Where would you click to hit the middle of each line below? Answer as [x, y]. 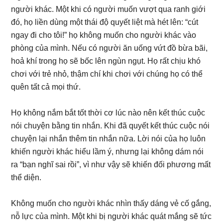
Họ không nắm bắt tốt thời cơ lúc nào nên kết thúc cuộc [108, 113]
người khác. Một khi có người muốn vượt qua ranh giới [109, 9]
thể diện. [26, 177]
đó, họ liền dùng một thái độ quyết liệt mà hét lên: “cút [105, 22]
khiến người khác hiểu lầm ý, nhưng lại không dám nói [108, 152]
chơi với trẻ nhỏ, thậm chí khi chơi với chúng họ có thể [107, 74]
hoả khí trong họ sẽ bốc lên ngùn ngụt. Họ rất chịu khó [106, 61]
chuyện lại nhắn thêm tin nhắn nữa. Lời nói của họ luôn [109, 139]
